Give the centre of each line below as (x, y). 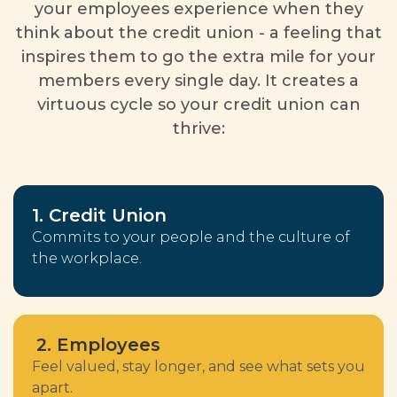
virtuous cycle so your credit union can (198, 105)
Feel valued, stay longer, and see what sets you (198, 366)
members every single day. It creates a (198, 81)
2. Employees (98, 345)
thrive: (198, 128)
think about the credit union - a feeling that (198, 33)
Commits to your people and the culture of (191, 237)
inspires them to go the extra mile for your (198, 57)
